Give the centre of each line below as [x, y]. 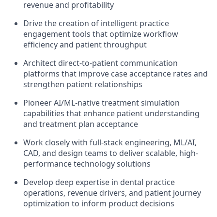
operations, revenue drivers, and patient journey [112, 193]
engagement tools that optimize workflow [101, 34]
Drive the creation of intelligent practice [96, 23]
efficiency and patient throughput [85, 45]
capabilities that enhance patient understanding [111, 114]
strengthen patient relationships [83, 85]
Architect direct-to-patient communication [101, 63]
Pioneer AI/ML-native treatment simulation [101, 103]
